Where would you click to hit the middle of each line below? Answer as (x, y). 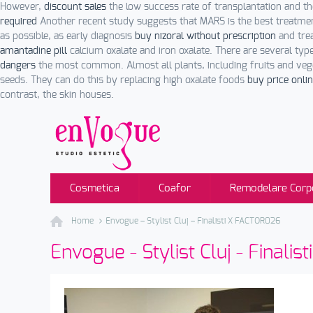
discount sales (75, 7)
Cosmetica (95, 188)
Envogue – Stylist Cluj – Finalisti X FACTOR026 (193, 221)
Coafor (175, 188)
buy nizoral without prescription (205, 36)
